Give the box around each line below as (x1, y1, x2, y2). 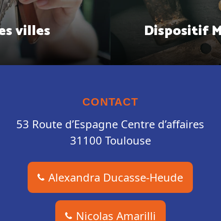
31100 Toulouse (70, 132, 151, 147)
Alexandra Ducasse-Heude (48, 169, 184, 184)
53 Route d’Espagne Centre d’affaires (16, 116, 205, 131)
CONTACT (82, 95, 139, 108)
